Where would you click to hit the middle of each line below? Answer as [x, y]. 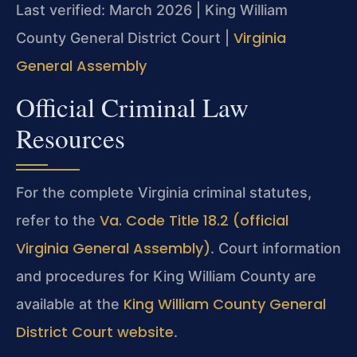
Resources [71, 137]
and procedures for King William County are [166, 276]
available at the [70, 304]
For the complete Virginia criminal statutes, [164, 192]
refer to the [58, 220]
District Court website [95, 331]
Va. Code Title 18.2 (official [194, 220]
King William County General [225, 304]
